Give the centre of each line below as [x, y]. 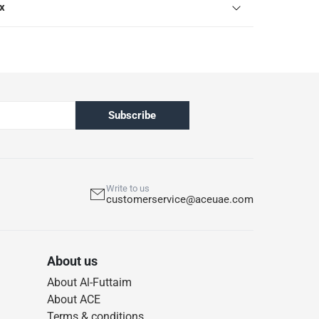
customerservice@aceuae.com [180, 200]
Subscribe [132, 116]
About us [72, 261]
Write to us [128, 189]
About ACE [74, 300]
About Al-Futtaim [89, 283]
